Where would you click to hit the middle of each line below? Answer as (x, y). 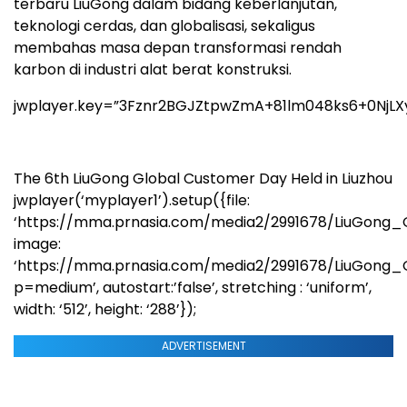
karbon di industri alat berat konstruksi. (153, 69)
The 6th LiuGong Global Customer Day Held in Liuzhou (203, 179)
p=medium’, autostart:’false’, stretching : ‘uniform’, (193, 288)
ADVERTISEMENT (203, 346)
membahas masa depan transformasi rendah (178, 48)
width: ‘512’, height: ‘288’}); (105, 309)
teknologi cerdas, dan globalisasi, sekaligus (164, 26)
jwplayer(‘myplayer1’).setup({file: (132, 200)
